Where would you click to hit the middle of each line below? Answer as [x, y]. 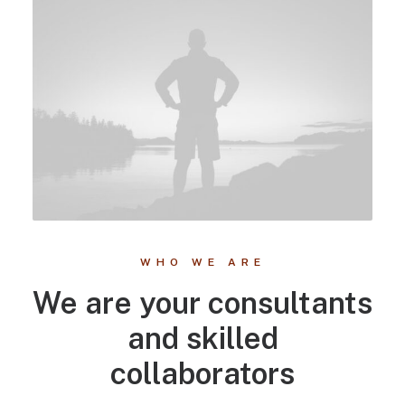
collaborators [202, 373]
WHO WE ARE [202, 262]
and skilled [202, 338]
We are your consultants [202, 302]
